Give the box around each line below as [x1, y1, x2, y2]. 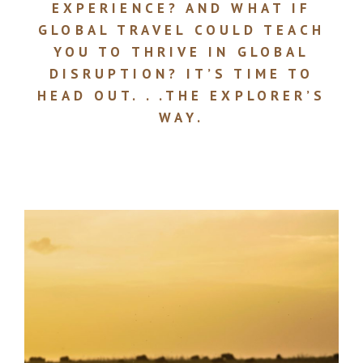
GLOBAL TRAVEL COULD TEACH [38, 20, 325, 39]
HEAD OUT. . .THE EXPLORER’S [36, 86, 327, 105]
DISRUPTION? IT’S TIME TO [49, 64, 314, 83]
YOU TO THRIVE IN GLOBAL [53, 42, 310, 61]
